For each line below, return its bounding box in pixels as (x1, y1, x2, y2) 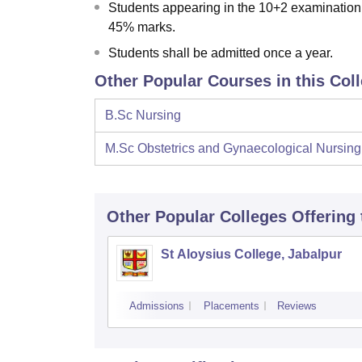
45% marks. (108, 20, 175, 35)
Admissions (129, 300, 184, 313)
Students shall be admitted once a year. (108, 46, 333, 61)
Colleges (220, 208, 287, 226)
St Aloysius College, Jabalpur (161, 247, 342, 262)
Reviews (277, 300, 317, 313)
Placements (204, 300, 259, 313)
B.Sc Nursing (105, 108, 181, 123)
